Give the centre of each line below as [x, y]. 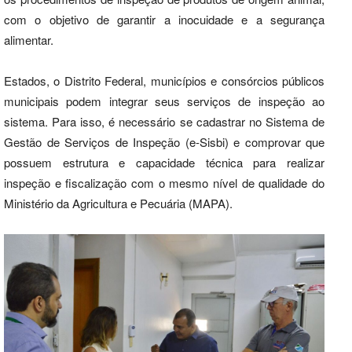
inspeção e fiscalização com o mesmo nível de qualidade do [164, 182]
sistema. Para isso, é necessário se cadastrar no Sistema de [164, 121]
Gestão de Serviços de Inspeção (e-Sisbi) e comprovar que [164, 141]
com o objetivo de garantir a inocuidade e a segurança [164, 19]
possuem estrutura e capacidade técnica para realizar [164, 162]
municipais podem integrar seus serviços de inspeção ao [164, 101]
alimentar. [29, 39]
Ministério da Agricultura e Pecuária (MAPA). [118, 203]
